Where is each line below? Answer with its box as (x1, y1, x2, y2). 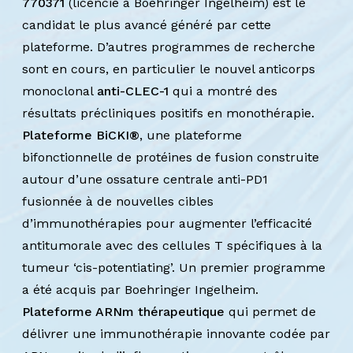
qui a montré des (169, 84, 277, 98)
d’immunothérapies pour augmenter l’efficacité (22, 216, 312, 231)
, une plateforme (139, 128, 242, 143)
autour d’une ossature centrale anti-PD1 (22, 172, 268, 187)
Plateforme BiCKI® (22, 128, 139, 143)
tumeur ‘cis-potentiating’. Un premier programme (22, 260, 325, 275)
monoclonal (22, 84, 97, 98)
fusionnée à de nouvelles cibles (22, 194, 214, 209)
